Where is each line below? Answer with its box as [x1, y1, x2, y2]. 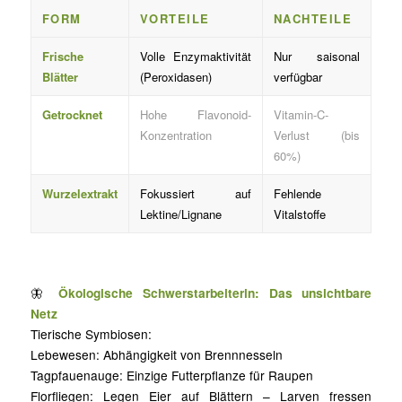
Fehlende [273, 184, 321, 202]
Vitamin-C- [273, 105, 328, 123]
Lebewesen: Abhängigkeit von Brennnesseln [30, 345, 283, 363]
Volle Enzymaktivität [139, 47, 251, 65]
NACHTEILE [273, 9, 353, 27]
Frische [41, 47, 83, 65]
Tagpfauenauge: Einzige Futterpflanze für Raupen [30, 365, 313, 384]
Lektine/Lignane [139, 205, 222, 223]
